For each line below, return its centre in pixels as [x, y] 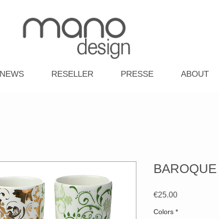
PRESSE [137, 74]
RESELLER [72, 74]
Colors [164, 212]
